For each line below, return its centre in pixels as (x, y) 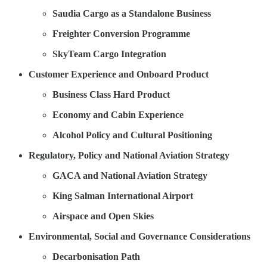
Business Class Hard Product (111, 94)
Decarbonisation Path (96, 256)
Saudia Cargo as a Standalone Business (132, 13)
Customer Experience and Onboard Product (119, 74)
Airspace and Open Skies (103, 216)
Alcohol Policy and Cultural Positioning (132, 135)
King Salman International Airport (123, 195)
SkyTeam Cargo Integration (109, 54)
